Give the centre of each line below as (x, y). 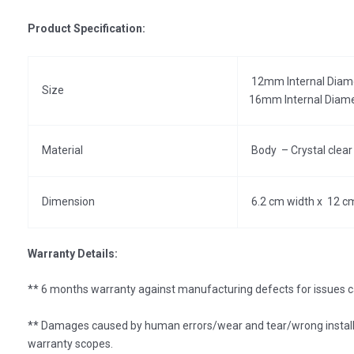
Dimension (67, 201)
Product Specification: (87, 29)
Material (61, 150)
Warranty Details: (73, 253)
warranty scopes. (70, 343)
